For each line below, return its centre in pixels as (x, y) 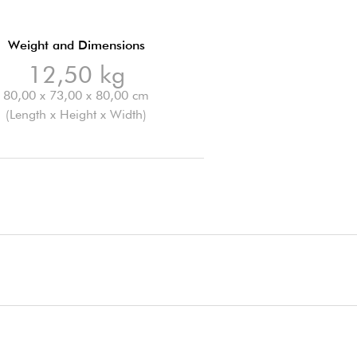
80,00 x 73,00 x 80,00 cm (76, 95)
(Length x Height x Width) (76, 114)
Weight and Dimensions (76, 45)
